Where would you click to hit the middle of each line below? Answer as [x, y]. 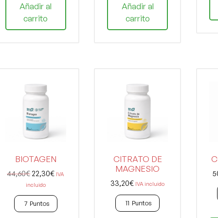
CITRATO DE [137, 159]
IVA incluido [150, 184]
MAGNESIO [138, 169]
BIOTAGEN [36, 159]
